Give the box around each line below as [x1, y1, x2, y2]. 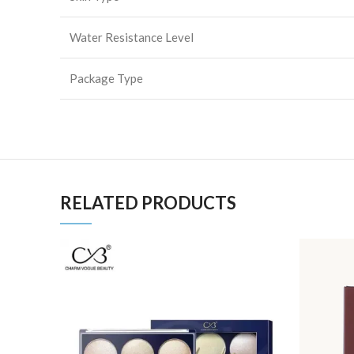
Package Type [70, 71, 143, 85]
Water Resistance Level [70, 30, 194, 44]
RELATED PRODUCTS [60, 192, 236, 213]
